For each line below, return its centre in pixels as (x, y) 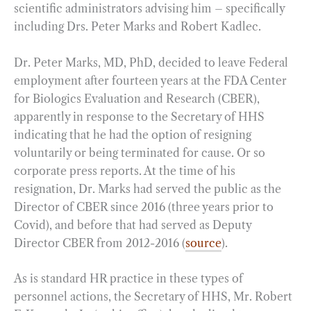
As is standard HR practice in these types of (128, 279)
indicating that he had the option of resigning (133, 134)
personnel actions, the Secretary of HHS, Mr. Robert (153, 297)
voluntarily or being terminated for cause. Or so (140, 152)
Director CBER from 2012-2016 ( (100, 243)
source (203, 243)
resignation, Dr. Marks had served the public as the (148, 188)
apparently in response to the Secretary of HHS (139, 116)
